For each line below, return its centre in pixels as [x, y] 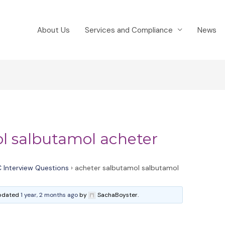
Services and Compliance [129, 30]
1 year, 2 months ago [49, 195]
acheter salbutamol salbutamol [127, 168]
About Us [53, 30]
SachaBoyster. [118, 195]
